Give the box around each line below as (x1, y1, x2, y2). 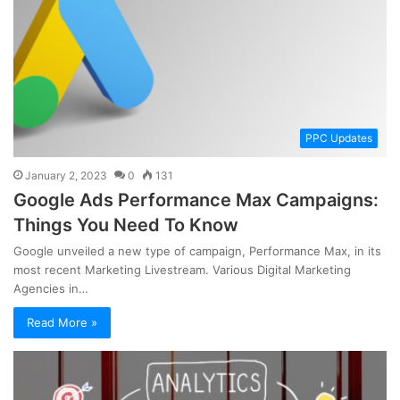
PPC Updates (305, 130, 372, 145)
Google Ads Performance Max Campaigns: (13, 188, 379, 211)
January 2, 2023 (25, 168, 107, 182)
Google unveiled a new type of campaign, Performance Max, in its (13, 243, 381, 258)
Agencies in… (13, 280, 88, 296)
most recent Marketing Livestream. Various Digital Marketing (13, 262, 351, 277)
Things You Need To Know (13, 213, 238, 236)
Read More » (27, 314, 97, 329)
